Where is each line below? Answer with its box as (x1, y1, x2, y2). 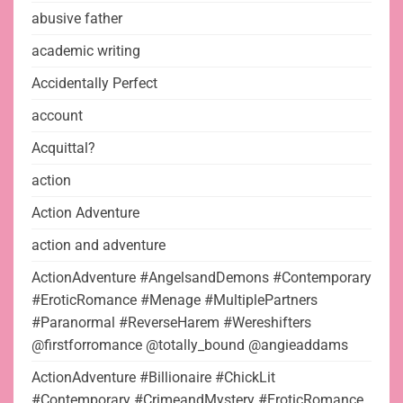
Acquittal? (31, 139, 95, 157)
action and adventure (31, 237, 166, 255)
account (31, 107, 83, 125)
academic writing (31, 42, 140, 60)
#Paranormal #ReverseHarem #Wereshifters (31, 314, 311, 332)
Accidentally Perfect (31, 75, 157, 93)
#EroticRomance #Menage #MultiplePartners (31, 291, 318, 309)
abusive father (31, 10, 122, 28)
